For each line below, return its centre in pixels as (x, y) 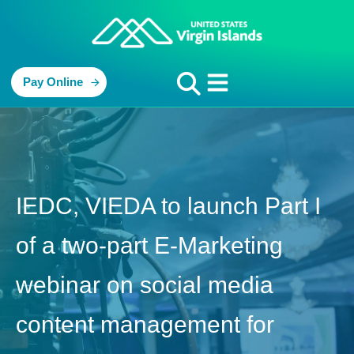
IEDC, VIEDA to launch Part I (168, 206)
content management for (145, 325)
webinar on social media (145, 285)
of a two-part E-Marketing (149, 246)
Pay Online (53, 82)
